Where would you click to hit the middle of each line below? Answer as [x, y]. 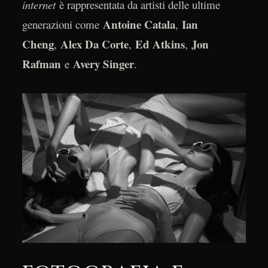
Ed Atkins [160, 44]
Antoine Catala [139, 25]
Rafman [41, 64]
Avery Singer [103, 64]
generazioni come [62, 25]
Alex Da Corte [94, 44]
